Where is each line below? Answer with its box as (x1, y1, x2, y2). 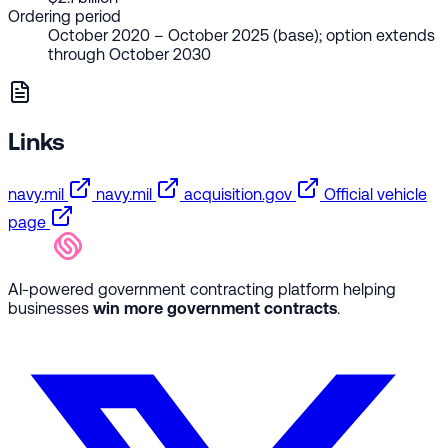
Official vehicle (324, 185, 427, 204)
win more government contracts (93, 299, 337, 318)
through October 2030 (48, 45, 211, 65)
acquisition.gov (184, 185, 292, 204)
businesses (8, 299, 93, 318)
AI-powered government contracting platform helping (8, 280, 396, 299)
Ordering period (8, 7, 121, 27)
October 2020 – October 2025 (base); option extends (48, 26, 435, 46)
